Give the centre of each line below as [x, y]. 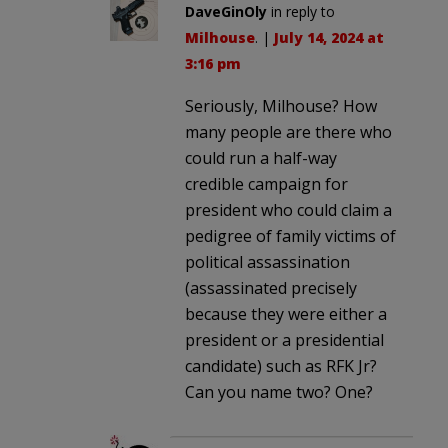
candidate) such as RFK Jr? [281, 365]
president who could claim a [288, 209]
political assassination [267, 261]
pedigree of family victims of [290, 235]
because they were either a [286, 313]
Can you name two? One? [279, 391]
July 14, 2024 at [329, 37]
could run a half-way [261, 157]
